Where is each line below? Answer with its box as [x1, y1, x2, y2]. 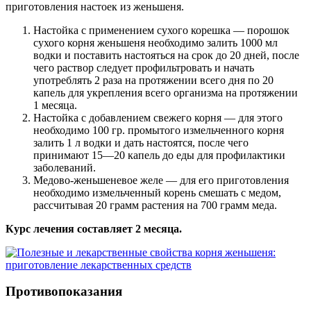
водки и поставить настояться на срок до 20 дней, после [33, 49, 299, 61]
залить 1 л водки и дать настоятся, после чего [33, 136, 249, 149]
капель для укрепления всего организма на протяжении [33, 86, 298, 99]
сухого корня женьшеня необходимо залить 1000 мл [33, 36, 278, 49]
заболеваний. [33, 161, 96, 174]
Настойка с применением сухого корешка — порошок [33, 24, 289, 36]
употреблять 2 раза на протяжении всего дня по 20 [33, 74, 274, 86]
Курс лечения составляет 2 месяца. [6, 222, 182, 235]
